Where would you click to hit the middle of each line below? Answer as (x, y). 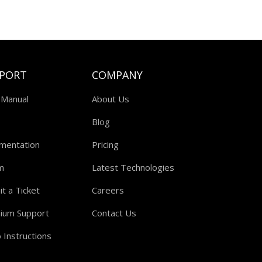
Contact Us (114, 213)
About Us (110, 99)
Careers (108, 190)
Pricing (105, 144)
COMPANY (117, 75)
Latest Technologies (133, 167)
